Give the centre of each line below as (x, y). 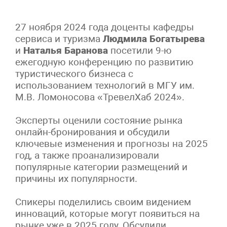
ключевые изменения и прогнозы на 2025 (111, 143)
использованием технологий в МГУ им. (105, 85)
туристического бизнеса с (74, 73)
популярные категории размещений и (101, 167)
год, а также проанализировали (87, 155)
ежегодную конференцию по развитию (104, 62)
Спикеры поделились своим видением (103, 202)
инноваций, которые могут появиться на (107, 213)
